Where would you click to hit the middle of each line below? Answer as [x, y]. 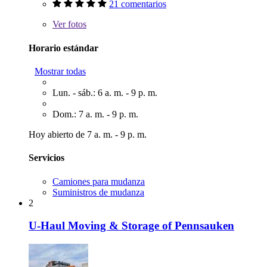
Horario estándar [63, 48]
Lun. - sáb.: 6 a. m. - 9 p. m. [105, 93]
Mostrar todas [60, 71]
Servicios [46, 158]
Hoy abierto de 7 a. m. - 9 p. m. [88, 134]
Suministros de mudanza [98, 192]
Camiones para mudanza [99, 181]
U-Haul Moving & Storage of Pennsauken [131, 226]
